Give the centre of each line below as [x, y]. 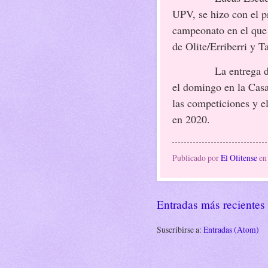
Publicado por [197, 157]
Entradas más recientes [211, 204]
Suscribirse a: [180, 230]
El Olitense [239, 157]
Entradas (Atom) [231, 230]
